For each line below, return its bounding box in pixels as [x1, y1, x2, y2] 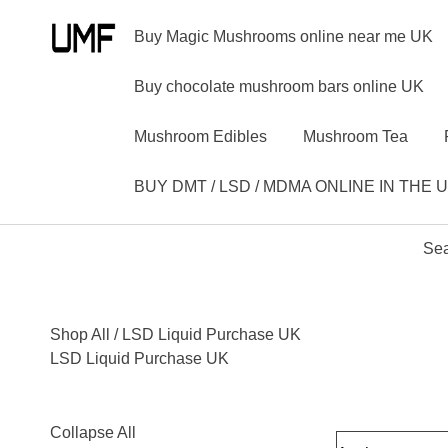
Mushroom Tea [302, 128, 408, 145]
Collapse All [50, 424, 136, 441]
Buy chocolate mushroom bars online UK [133, 78, 424, 95]
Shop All [50, 326, 110, 343]
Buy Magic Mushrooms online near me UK [133, 28, 433, 45]
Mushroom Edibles [133, 128, 267, 145]
